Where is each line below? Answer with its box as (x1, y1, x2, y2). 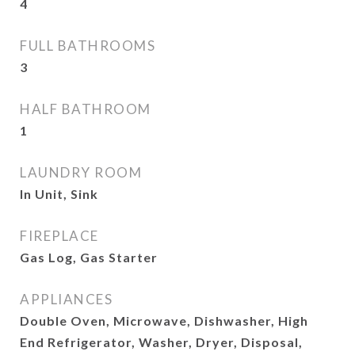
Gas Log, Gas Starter (20, 250, 158, 265)
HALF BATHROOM (20, 101, 151, 117)
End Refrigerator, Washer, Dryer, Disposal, (20, 334, 303, 349)
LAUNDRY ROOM (20, 164, 142, 181)
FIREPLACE (20, 227, 99, 244)
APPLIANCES (20, 291, 113, 307)
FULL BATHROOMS (20, 37, 155, 54)
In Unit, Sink (20, 186, 98, 201)
